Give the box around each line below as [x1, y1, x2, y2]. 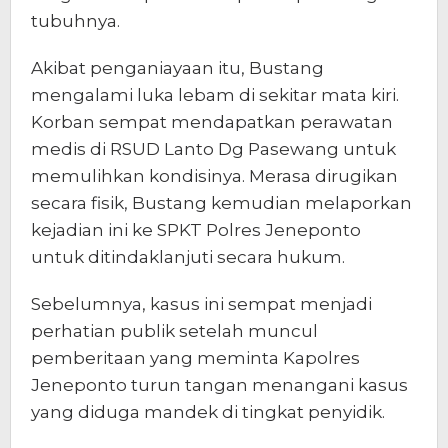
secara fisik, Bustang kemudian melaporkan [31, 192, 412, 213]
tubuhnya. [31, 10, 120, 31]
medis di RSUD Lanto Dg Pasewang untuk [31, 138, 396, 159]
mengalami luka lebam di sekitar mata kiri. [31, 84, 399, 105]
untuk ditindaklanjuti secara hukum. [31, 246, 345, 267]
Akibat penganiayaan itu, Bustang [31, 57, 324, 78]
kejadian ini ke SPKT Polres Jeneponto [31, 219, 361, 240]
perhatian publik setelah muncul [31, 320, 318, 341]
